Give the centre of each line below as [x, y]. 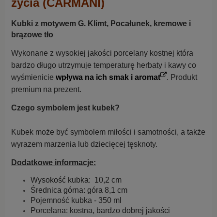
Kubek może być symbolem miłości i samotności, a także [108, 132]
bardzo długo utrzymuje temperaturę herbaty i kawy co [104, 65]
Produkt [184, 77]
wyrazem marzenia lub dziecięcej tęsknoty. [84, 144]
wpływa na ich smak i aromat [108, 77]
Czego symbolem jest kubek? [65, 108]
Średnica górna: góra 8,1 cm [79, 190]
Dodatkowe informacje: [54, 163]
